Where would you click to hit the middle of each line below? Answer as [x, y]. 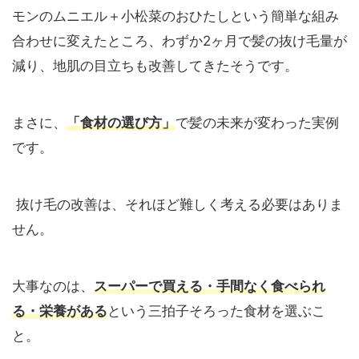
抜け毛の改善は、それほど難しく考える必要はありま [177, 205]
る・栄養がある [60, 311]
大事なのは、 [53, 286]
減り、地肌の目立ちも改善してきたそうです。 [155, 66]
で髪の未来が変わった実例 [257, 123]
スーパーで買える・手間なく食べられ [210, 286]
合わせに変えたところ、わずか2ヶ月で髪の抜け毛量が [179, 41]
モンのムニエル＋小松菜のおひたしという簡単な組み [175, 16]
